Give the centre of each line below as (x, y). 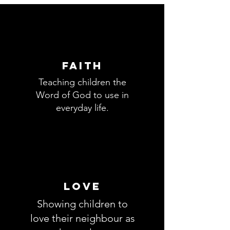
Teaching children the (82, 82)
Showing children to (82, 204)
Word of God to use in (82, 95)
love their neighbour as (82, 218)
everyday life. (82, 108)
